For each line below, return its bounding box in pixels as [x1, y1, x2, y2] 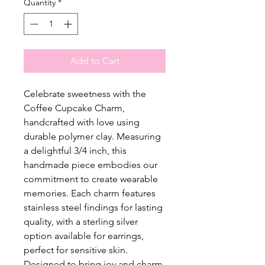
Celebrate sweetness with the [24, 88, 146, 100]
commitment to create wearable [24, 173, 158, 185]
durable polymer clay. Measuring [24, 131, 161, 143]
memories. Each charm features [24, 188, 156, 199]
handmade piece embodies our [24, 159, 157, 171]
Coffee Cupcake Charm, [24, 102, 125, 114]
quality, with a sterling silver [24, 216, 138, 228]
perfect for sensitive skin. [24, 244, 128, 256]
